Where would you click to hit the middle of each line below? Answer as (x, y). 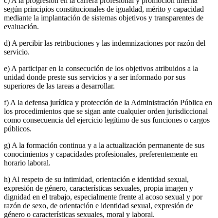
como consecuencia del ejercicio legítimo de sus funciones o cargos (107, 120)
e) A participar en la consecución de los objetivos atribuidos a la (101, 69)
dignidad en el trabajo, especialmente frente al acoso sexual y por (103, 197)
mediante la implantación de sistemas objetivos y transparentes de (104, 18)
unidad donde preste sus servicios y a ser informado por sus (95, 77)
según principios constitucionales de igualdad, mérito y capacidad (104, 9)
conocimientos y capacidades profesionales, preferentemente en (101, 154)
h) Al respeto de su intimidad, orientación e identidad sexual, (96, 180)
